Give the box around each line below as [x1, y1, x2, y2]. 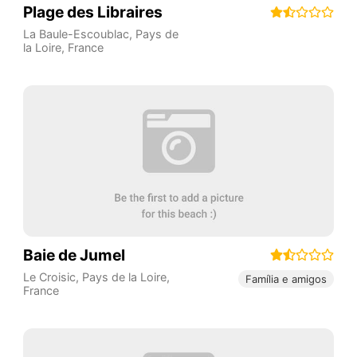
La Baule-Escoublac [22, 27, 129, 41]
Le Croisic [22, 270, 76, 284]
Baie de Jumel [22, 245, 125, 265]
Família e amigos [245, 272, 328, 285]
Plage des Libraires [22, 2, 163, 22]
